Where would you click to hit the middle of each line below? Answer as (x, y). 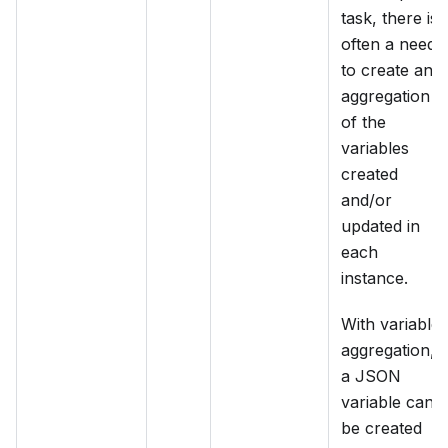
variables (375, 148)
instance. (374, 278)
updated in (380, 226)
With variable (390, 324)
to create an (387, 70)
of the (363, 122)
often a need (388, 44)
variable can (387, 402)
